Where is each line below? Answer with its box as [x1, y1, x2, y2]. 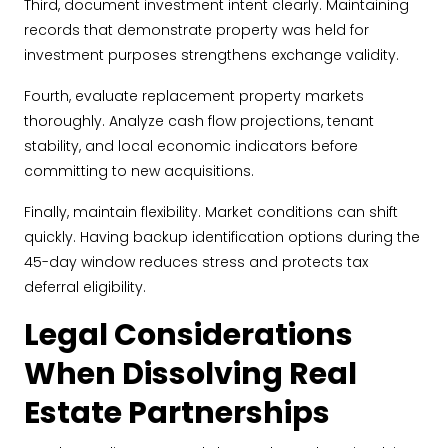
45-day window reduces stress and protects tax [24, 252, 368, 272]
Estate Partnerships [24, 392, 330, 434]
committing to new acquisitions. [24, 161, 254, 181]
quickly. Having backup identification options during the [24, 227, 420, 247]
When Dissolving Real [24, 353, 357, 395]
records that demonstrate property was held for [24, 20, 369, 40]
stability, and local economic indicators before [24, 136, 358, 156]
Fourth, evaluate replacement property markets [24, 86, 364, 106]
